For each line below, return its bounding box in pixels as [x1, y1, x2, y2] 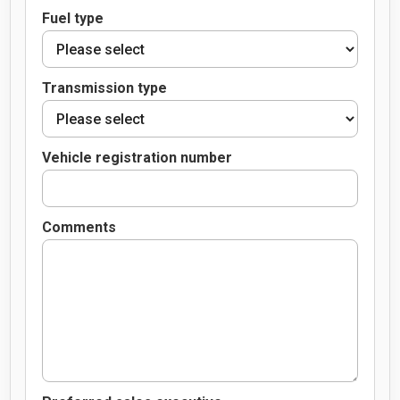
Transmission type [41, 79, 167, 96]
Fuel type [41, 9, 104, 27]
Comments [41, 218, 116, 236]
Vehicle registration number [41, 148, 232, 166]
